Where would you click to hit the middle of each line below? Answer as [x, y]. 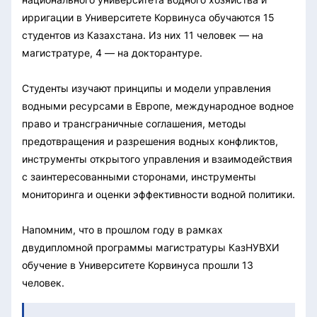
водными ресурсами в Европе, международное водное [158, 105]
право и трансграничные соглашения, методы [134, 123]
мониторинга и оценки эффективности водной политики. [158, 194]
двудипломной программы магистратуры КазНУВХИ [151, 247]
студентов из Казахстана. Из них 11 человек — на [143, 35]
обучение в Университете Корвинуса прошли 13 [138, 265]
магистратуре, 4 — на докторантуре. [112, 52]
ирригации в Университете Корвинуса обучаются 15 [148, 17]
